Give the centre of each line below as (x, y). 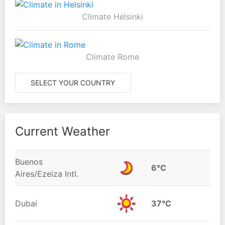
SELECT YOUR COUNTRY (73, 82)
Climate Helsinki (113, 17)
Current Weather (63, 131)
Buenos (29, 161)
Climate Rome (113, 57)
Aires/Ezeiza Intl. (47, 174)
